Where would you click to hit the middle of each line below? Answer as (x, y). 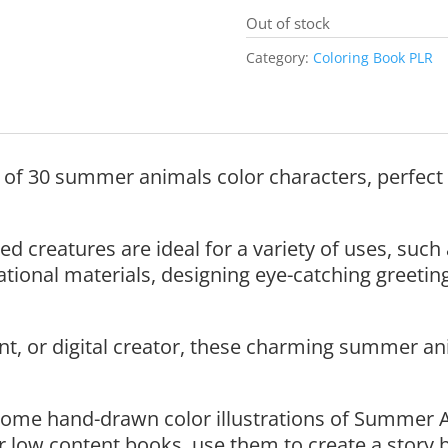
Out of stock (287, 23)
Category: (279, 57)
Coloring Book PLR (372, 57)
